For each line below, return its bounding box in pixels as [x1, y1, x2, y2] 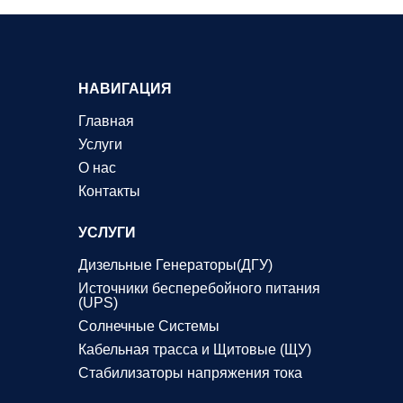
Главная [78, 113, 135, 130]
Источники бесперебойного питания [78, 281, 321, 297]
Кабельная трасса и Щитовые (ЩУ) [78, 342, 312, 358]
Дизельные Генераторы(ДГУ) [78, 257, 273, 273]
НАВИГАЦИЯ [78, 81, 173, 97]
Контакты [78, 184, 141, 200]
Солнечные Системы [78, 318, 220, 335]
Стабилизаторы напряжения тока [78, 365, 303, 381]
